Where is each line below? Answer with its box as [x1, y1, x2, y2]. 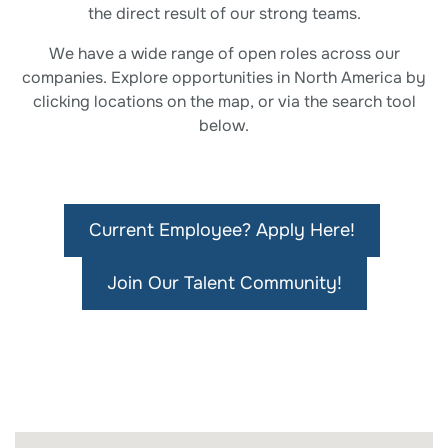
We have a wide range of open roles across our [48, 43, 400, 64]
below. [199, 115, 249, 136]
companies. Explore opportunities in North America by [22, 67, 426, 88]
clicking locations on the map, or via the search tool [32, 91, 416, 112]
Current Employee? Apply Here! [89, 219, 355, 241]
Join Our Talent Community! [106, 272, 342, 294]
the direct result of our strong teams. [87, 3, 361, 24]
